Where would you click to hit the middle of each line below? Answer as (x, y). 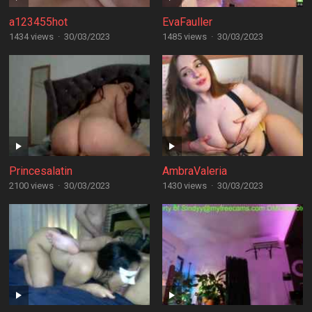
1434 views (31, 37)
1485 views (184, 37)
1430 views (184, 186)
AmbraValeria (194, 171)
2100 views (31, 186)
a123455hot (38, 22)
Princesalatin (40, 171)
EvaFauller (187, 22)
